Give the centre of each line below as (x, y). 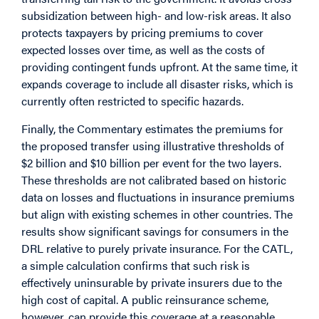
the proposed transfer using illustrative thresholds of (153, 145)
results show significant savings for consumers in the (155, 231)
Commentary (110, 128)
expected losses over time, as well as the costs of (143, 50)
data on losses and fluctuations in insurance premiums (158, 197)
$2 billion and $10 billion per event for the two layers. (151, 162)
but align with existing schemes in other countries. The (157, 214)
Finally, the (49, 128)
